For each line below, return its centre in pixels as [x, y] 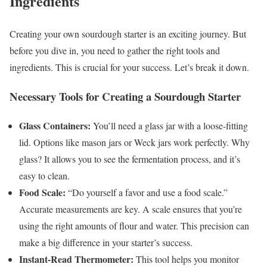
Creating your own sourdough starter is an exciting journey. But [128, 34]
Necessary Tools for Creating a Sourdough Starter [125, 96]
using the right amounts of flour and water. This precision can [134, 225]
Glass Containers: [55, 125]
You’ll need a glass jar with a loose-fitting [169, 125]
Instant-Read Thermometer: [76, 259]
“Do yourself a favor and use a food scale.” [147, 192]
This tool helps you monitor [186, 259]
